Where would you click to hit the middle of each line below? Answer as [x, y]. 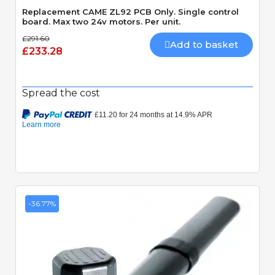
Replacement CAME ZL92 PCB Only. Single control [130, 12]
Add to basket [204, 45]
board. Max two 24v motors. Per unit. [101, 21]
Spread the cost [61, 93]
